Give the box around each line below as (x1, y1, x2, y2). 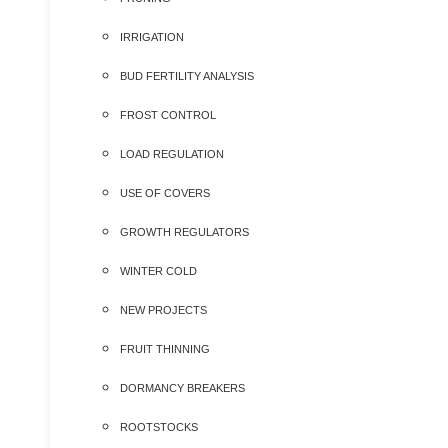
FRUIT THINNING (120, 343, 210, 355)
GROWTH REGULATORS (120, 226, 249, 238)
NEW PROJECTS (120, 304, 207, 316)
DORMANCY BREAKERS (120, 382, 245, 394)
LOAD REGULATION (120, 148, 224, 160)
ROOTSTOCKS (120, 421, 198, 433)
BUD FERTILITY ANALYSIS (120, 70, 254, 82)
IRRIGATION (120, 31, 184, 43)
